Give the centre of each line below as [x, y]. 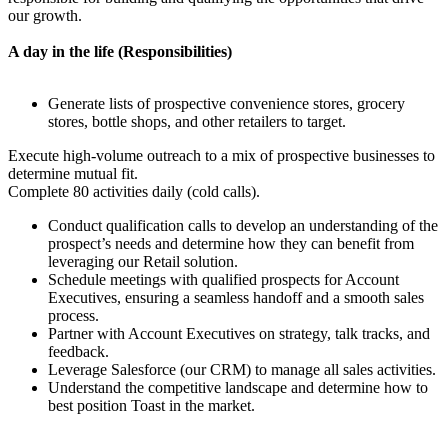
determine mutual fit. [73, 173]
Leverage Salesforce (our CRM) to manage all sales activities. [242, 369]
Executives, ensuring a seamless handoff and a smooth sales [236, 297]
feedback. [78, 351]
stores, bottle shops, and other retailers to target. [197, 121]
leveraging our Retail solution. [143, 261]
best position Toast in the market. [151, 405]
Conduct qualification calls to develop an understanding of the [243, 225]
